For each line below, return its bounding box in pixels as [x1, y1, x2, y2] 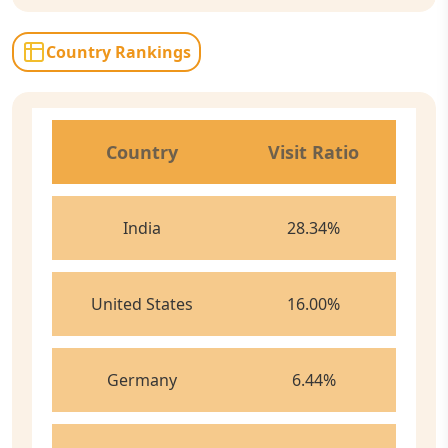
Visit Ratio [268, 140, 359, 164]
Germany [106, 369, 177, 391]
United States [90, 293, 193, 315]
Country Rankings [46, 41, 191, 63]
